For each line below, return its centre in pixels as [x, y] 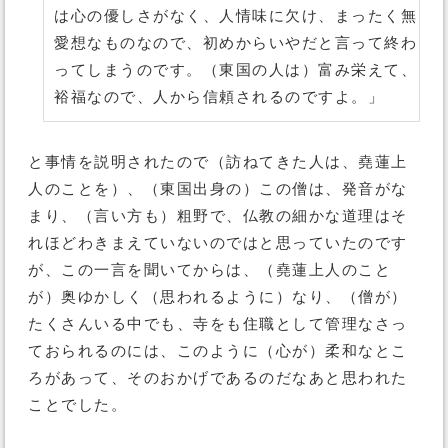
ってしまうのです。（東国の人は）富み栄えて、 [235, 70]
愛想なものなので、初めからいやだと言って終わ [235, 43]
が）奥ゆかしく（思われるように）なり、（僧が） [218, 297]
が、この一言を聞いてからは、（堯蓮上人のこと [209, 270]
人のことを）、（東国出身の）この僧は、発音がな [218, 189]
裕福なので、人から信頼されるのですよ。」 [219, 97]
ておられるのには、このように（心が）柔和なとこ [218, 351]
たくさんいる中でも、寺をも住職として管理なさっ [218, 324]
